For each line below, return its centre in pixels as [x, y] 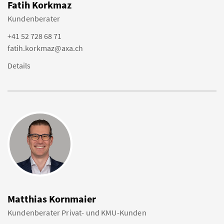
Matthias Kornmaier [52, 199]
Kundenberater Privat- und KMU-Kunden [77, 212]
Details [19, 65]
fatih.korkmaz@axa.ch [45, 48]
